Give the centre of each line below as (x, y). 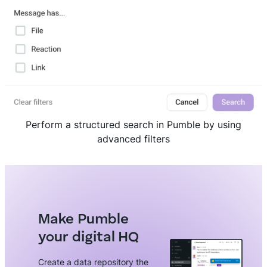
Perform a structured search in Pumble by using (133, 125)
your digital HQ (89, 238)
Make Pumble (83, 220)
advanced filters (133, 139)
